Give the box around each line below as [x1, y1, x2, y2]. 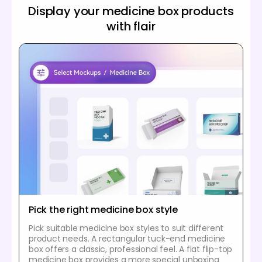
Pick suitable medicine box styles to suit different [29, 222, 224, 234]
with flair [106, 18, 156, 35]
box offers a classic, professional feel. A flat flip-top [29, 243, 233, 255]
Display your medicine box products [28, 2, 234, 19]
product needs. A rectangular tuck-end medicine [29, 232, 226, 244]
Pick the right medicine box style [29, 202, 178, 216]
